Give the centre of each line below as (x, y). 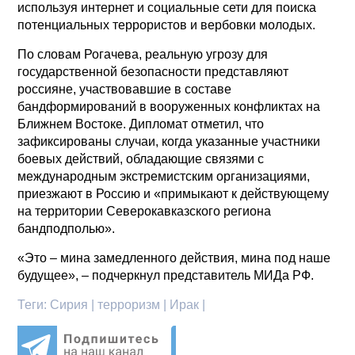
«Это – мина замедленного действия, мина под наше (174, 258)
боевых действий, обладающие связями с (141, 158)
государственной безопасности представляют (153, 71)
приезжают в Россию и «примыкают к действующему (174, 193)
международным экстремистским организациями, (164, 176)
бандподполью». (68, 228)
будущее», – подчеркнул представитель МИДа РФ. (168, 275)
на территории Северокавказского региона (145, 211)
